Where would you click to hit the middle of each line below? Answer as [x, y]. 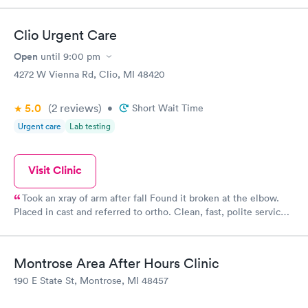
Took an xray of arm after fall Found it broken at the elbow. [86, 198]
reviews [78, 108]
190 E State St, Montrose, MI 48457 [91, 280]
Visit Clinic [55, 170]
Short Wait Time [168, 108]
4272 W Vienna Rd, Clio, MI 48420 [89, 74]
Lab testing [90, 126]
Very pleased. [43, 228]
